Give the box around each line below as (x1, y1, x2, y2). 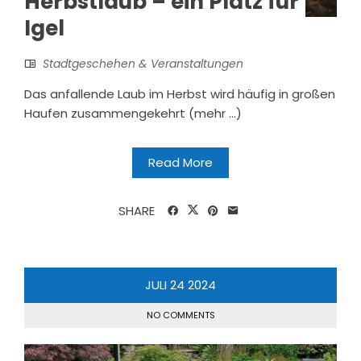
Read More (148, 154, 213, 172)
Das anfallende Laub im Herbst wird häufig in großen (24, 85, 335, 103)
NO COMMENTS (146, 309, 215, 322)
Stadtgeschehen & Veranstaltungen (43, 56, 243, 73)
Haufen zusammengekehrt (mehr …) (24, 105, 242, 122)
